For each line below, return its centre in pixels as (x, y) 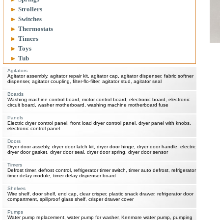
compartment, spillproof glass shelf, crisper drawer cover (70, 199)
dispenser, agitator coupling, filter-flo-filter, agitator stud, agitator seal (84, 81)
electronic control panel (34, 128)
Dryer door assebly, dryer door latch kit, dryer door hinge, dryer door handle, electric (102, 147)
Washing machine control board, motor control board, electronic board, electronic (99, 99)
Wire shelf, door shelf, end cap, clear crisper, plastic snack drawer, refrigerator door (100, 194)
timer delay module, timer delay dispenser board (62, 176)
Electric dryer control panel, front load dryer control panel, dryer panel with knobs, (99, 123)
